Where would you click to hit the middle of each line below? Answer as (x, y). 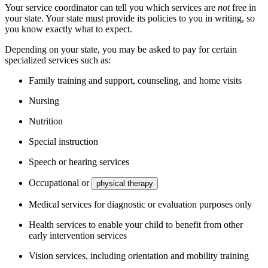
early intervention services (78, 236)
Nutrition (46, 121)
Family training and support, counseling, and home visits (135, 81)
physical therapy (125, 184)
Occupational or (60, 183)
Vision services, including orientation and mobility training (139, 256)
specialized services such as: (58, 60)
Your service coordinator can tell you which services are (111, 8)
